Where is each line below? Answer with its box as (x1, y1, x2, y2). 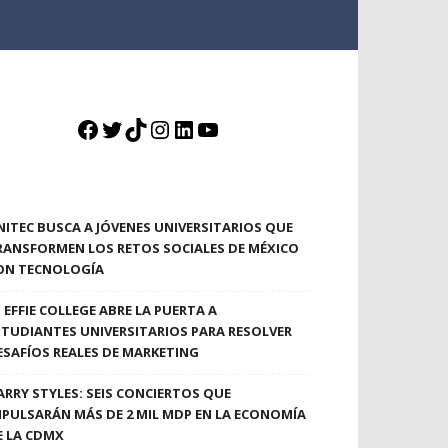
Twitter (100, 112, 183, 146)
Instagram (148, 112, 262, 146)
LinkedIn (172, 112, 266, 146)
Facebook (76, 112, 180, 146)
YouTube (196, 112, 296, 146)
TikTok (124, 112, 200, 146)
